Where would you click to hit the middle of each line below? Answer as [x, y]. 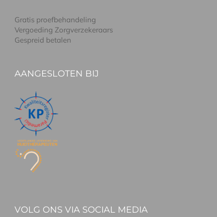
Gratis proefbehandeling [55, 20]
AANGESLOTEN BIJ [57, 74]
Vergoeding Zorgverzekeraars [64, 30]
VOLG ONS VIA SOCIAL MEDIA [81, 209]
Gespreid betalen [43, 40]
